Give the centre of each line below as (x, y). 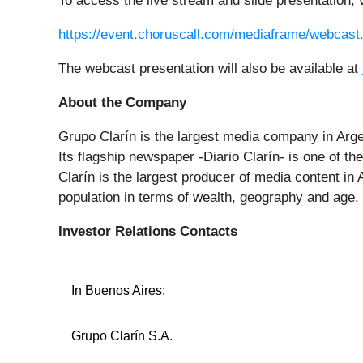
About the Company (122, 103)
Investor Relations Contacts (148, 232)
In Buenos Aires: (118, 291)
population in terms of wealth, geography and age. (209, 198)
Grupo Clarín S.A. (122, 336)
